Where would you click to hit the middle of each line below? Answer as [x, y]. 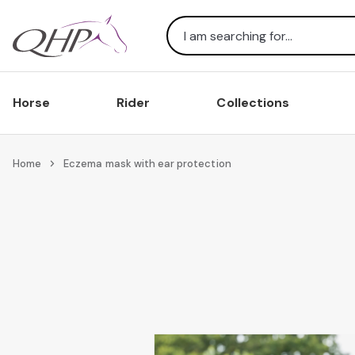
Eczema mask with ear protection [147, 164]
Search [188, 53]
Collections [253, 103]
